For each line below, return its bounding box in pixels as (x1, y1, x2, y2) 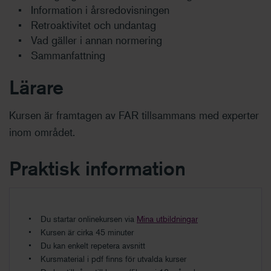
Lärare (9, 76, 64, 99)
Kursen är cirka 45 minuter (41, 227, 134, 238)
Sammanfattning (31, 48, 105, 62)
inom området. (9, 125, 75, 139)
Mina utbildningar (137, 214, 198, 224)
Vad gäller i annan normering (31, 33, 162, 47)
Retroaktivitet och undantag (31, 18, 156, 32)
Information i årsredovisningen (31, 3, 169, 17)
